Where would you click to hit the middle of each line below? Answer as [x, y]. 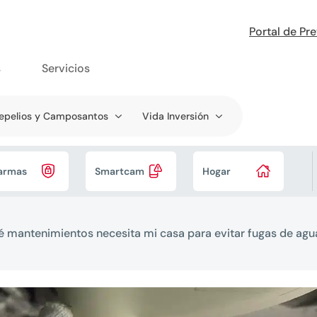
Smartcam [119, 171]
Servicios [66, 68]
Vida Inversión [175, 116]
